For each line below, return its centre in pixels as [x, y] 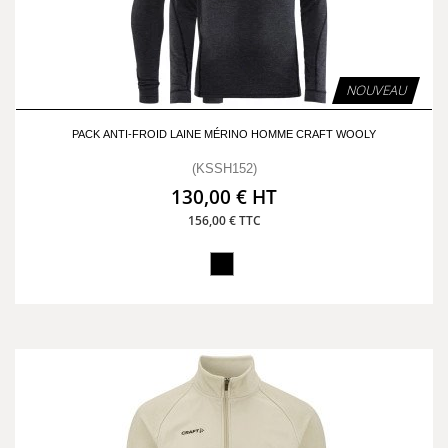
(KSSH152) [224, 168]
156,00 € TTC [224, 220]
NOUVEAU [376, 90]
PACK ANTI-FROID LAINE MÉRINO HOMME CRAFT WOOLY [224, 134]
